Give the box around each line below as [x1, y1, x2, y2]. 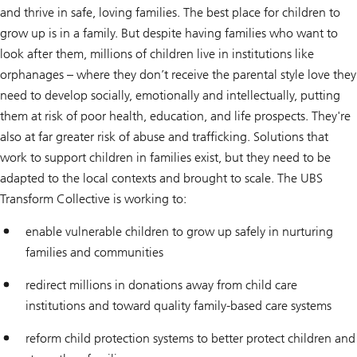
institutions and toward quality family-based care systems [25, 297, 331, 313]
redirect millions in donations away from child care [25, 277, 297, 292]
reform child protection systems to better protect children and [25, 330, 355, 346]
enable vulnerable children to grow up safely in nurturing [25, 223, 333, 239]
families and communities [25, 244, 163, 260]
